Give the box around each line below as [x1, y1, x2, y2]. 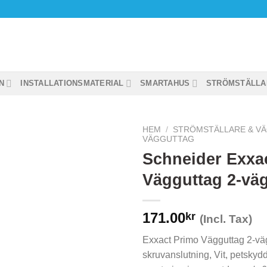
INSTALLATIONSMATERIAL [20, 79, 124, 88]
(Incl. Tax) [200, 212, 252, 225]
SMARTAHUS [140, 79, 190, 88]
